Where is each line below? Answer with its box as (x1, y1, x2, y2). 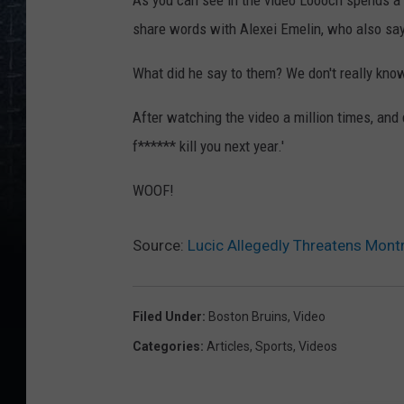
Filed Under (133, 309, 202, 325)
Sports (255, 339, 293, 354)
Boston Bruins (208, 309, 288, 325)
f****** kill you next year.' (133, 137, 284, 156)
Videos (298, 339, 337, 354)
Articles (207, 339, 250, 354)
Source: (133, 236, 188, 255)
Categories (133, 339, 200, 354)
